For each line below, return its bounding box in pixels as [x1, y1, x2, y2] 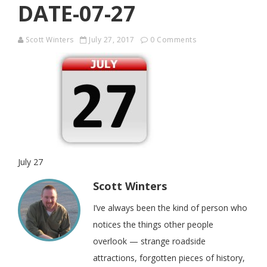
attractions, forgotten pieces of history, [93, 252, 245, 263]
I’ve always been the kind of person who [93, 202, 247, 213]
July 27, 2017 [86, 35, 136, 45]
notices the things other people [93, 219, 213, 230]
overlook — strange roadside [93, 235, 206, 247]
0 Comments [150, 35, 196, 45]
